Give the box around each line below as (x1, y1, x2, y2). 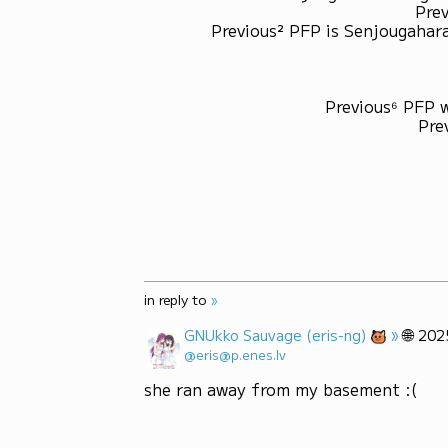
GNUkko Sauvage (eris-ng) (184, 323, 372, 345)
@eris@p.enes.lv (184, 345, 287, 365)
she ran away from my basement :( (144, 377, 417, 402)
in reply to (144, 288, 211, 309)
